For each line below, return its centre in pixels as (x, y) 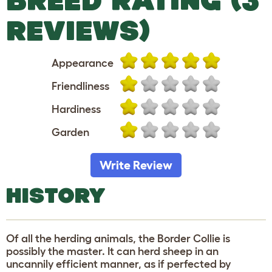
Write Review (136, 165)
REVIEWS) (78, 30)
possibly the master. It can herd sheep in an (112, 251)
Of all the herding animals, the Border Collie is (118, 238)
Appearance (83, 63)
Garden (70, 132)
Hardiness (76, 109)
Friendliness (80, 86)
